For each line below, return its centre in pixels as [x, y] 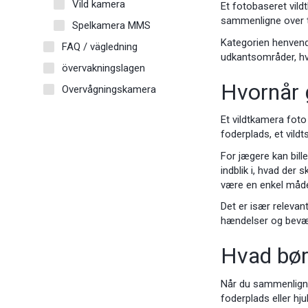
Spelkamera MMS [111, 25]
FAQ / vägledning [100, 46]
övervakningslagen [103, 68]
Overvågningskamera [109, 89]
